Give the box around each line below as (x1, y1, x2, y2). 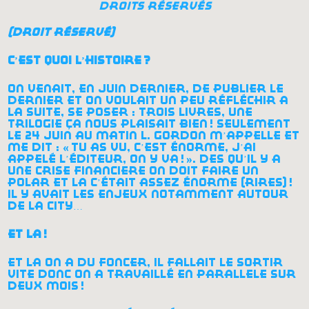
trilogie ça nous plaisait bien (8, 118, 208, 130)
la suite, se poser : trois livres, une (8, 106, 253, 119)
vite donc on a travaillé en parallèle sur (8, 268, 297, 281)
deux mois (8, 280, 79, 292)
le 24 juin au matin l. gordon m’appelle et (8, 130, 300, 142)
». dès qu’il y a (186, 153, 281, 166)
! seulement (210, 118, 291, 130)
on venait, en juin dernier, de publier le (8, 83, 284, 95)
